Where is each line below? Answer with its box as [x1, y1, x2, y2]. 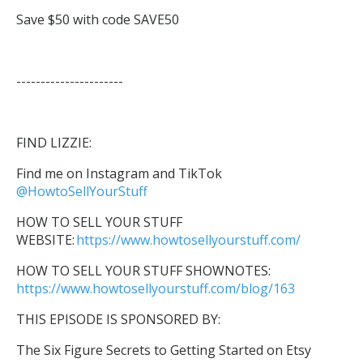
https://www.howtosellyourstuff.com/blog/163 [16, 280, 295, 297]
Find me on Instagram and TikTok [16, 164, 222, 182]
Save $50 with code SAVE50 [16, 11, 182, 28]
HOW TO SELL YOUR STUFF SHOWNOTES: [16, 262, 271, 280]
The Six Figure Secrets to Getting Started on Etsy [16, 341, 311, 359]
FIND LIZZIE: [16, 134, 92, 152]
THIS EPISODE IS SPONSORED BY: [16, 310, 220, 328]
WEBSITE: [16, 231, 76, 249]
